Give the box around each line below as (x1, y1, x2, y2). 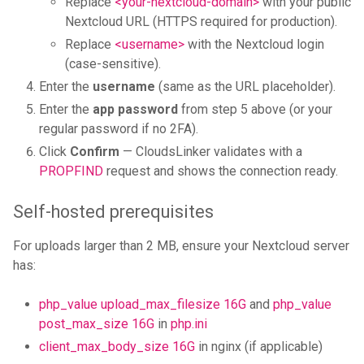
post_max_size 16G (39, 316, 154, 332)
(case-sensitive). (65, 56, 161, 72)
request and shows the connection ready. (103, 163, 338, 180)
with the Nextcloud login (184, 37, 324, 53)
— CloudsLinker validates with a (119, 144, 302, 160)
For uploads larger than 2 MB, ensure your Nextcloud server (13, 238, 349, 254)
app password (93, 102, 178, 118)
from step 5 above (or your (178, 102, 332, 118)
